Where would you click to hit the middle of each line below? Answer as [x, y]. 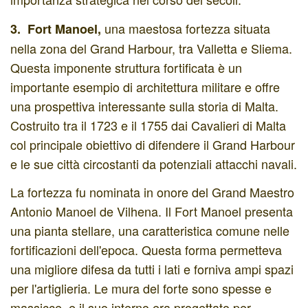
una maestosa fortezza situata [187, 28]
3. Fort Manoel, [57, 29]
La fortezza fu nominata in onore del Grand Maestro [152, 192]
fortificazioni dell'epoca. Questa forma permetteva [146, 250]
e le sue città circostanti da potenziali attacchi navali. [154, 163]
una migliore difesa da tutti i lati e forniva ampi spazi [152, 269]
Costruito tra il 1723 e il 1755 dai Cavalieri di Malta [148, 125]
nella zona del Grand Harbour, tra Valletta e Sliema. [151, 48]
